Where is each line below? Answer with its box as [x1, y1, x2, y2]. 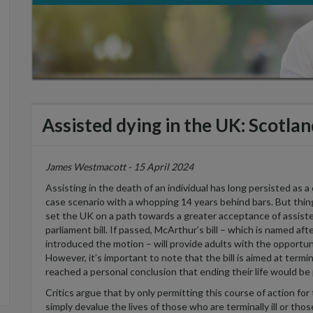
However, [45, 251, 89, 263]
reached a [45, 265, 90, 277]
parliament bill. [45, 223, 110, 235]
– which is [218, 223, 263, 235]
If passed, [110, 223, 154, 235]
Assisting [45, 181, 87, 194]
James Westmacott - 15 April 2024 [45, 160, 194, 173]
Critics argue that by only [45, 286, 157, 298]
